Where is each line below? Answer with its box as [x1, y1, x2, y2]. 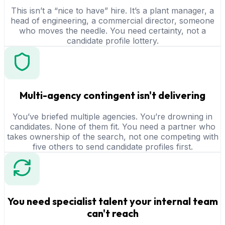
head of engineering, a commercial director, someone [11, 15, 214, 26]
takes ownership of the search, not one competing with [7, 131, 218, 142]
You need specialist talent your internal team [7, 194, 218, 207]
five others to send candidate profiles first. [32, 141, 193, 152]
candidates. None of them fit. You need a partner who [10, 121, 215, 132]
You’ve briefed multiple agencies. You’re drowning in [13, 111, 212, 122]
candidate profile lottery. [66, 35, 159, 46]
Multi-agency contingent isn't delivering [20, 88, 205, 101]
